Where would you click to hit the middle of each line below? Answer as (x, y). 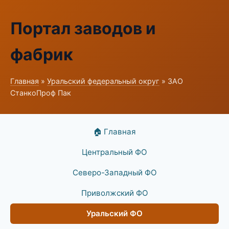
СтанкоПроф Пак (41, 93)
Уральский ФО (114, 213)
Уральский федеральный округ (103, 81)
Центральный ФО (114, 152)
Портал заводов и (83, 28)
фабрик (42, 54)
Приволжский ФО (114, 193)
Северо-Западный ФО (114, 173)
